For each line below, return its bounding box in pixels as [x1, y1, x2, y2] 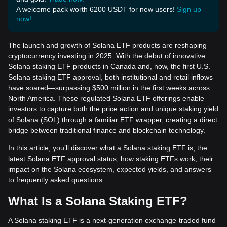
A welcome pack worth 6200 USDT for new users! [16, 5, 175, 13]
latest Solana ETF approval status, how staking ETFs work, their [8, 155, 213, 163]
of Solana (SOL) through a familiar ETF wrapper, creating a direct [8, 116, 217, 124]
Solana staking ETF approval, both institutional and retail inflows [8, 73, 213, 81]
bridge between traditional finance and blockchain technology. [8, 126, 205, 134]
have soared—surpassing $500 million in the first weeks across [8, 84, 210, 92]
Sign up [177, 5, 201, 13]
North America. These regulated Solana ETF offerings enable [8, 94, 204, 102]
